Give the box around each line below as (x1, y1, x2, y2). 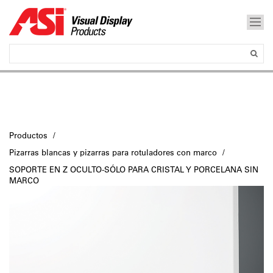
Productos (9, 130, 48, 140)
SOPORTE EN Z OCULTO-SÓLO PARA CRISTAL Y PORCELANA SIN (9, 164, 258, 174)
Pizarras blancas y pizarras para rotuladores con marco (9, 147, 217, 157)
